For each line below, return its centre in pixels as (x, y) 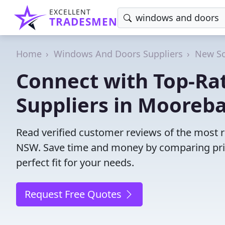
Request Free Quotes (74, 194)
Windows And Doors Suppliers (118, 54)
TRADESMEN (83, 22)
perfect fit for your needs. (75, 162)
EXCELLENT (70, 12)
